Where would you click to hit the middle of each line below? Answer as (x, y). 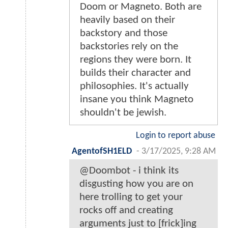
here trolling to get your (131, 197)
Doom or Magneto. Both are (141, 7)
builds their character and (135, 73)
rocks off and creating (126, 211)
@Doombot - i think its (129, 171)
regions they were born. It (136, 60)
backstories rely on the (129, 47)
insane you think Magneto (137, 100)
